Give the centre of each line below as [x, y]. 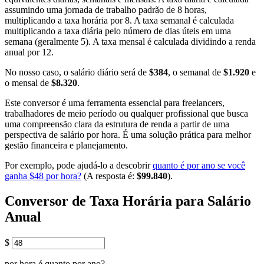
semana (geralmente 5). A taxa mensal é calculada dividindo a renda [130, 42]
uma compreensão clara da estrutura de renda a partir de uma [117, 124]
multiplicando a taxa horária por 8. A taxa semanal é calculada [119, 21]
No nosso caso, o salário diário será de [77, 72]
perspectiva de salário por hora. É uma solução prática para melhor [128, 135]
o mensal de [28, 83]
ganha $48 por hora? [43, 176]
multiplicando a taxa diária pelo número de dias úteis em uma [118, 31]
